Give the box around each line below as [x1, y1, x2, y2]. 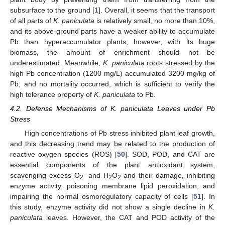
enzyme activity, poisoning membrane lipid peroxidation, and [10, 181, 215, 190]
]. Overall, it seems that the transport [98, 6, 215, 14]
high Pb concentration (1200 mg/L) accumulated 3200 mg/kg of [10, 69, 215, 77]
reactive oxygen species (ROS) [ [10, 150, 117, 158]
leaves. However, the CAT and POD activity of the [43, 213, 215, 221]
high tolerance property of [10, 90, 94, 98]
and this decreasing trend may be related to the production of [10, 139, 215, 148]
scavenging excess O [10, 171, 80, 179]
